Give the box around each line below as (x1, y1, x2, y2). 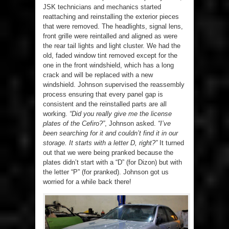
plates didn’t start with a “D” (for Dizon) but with (43, 158, 182, 167)
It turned (157, 139, 184, 147)
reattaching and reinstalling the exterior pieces (43, 13, 179, 21)
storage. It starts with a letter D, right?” (43, 139, 157, 147)
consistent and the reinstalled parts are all (43, 100, 167, 108)
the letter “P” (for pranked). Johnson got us (43, 168, 169, 176)
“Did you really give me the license (70, 110, 172, 118)
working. (43, 110, 70, 118)
